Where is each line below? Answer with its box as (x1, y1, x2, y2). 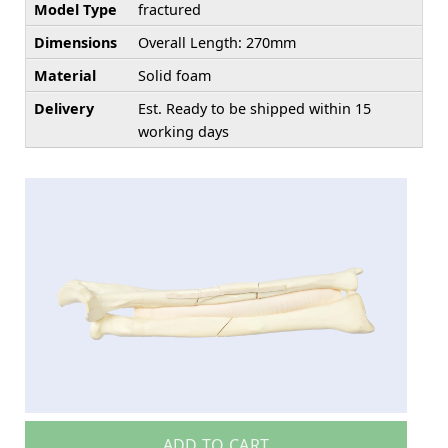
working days (138, 121, 229, 141)
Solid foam (138, 65, 211, 85)
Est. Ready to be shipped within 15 (138, 98, 371, 118)
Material (34, 65, 96, 85)
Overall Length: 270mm (138, 32, 296, 52)
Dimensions (34, 32, 117, 52)
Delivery (34, 98, 94, 118)
